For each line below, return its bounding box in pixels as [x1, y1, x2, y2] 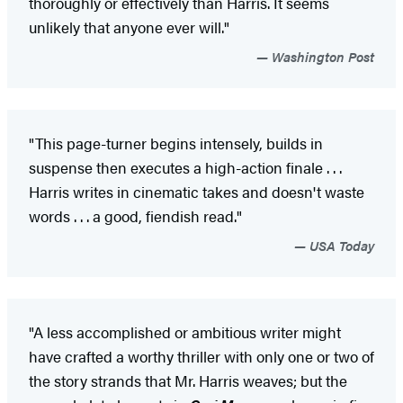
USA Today [306, 235, 374, 255]
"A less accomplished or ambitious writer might [29, 320, 341, 343]
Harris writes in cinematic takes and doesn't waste [29, 180, 364, 202]
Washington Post [268, 46, 374, 66]
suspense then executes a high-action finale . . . [29, 156, 342, 178]
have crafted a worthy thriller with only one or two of [29, 345, 374, 367]
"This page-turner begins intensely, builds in [29, 131, 323, 154]
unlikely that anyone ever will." [29, 15, 229, 38]
